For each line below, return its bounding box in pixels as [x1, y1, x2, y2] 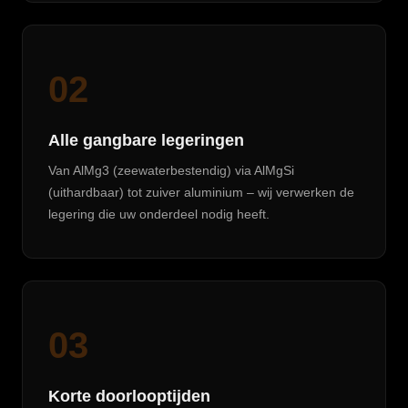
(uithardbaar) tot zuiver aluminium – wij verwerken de [48, 185, 354, 199]
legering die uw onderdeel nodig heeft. [48, 207, 270, 221]
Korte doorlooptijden [48, 387, 210, 405]
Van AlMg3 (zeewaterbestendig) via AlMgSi [48, 163, 294, 178]
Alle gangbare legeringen [48, 131, 244, 149]
